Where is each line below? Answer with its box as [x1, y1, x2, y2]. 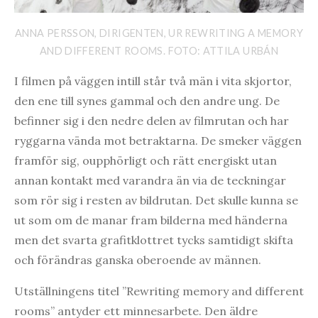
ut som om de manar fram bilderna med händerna [14, 213, 287, 228]
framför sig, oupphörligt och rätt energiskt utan [14, 153, 277, 168]
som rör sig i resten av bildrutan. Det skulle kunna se [14, 193, 298, 208]
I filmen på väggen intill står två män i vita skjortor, [14, 74, 292, 89]
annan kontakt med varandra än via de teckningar [14, 173, 286, 188]
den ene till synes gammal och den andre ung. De [14, 94, 280, 109]
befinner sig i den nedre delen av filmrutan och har [14, 114, 289, 128]
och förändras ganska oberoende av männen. [14, 253, 261, 268]
